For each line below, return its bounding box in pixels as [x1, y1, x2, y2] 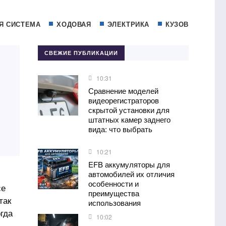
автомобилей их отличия [88, 168, 175, 179]
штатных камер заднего [88, 114, 171, 125]
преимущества [88, 188, 139, 198]
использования [88, 197, 141, 208]
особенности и [88, 178, 139, 189]
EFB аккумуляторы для [88, 159, 170, 169]
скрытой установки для [88, 104, 169, 115]
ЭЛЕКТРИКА [107, 19, 149, 29]
